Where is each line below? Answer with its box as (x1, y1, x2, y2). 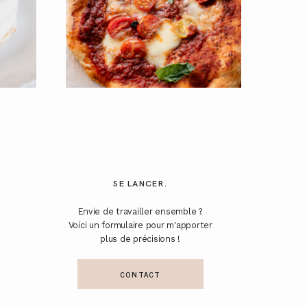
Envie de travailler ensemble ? (77, 206, 203, 217)
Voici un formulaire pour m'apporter (68, 220, 212, 231)
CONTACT (120, 267, 161, 281)
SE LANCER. (113, 177, 168, 190)
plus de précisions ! (100, 234, 181, 245)
